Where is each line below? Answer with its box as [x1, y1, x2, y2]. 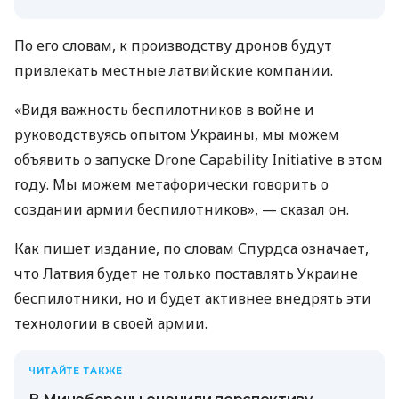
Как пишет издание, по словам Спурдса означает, [14, 239, 369, 259]
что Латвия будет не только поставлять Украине [14, 264, 358, 284]
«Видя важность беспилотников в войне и [14, 100, 314, 120]
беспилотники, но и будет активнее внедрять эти [14, 289, 371, 309]
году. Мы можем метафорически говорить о [14, 175, 329, 195]
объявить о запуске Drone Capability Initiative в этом [14, 150, 383, 170]
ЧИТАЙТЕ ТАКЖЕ [28, 365, 123, 378]
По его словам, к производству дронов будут [14, 36, 332, 56]
